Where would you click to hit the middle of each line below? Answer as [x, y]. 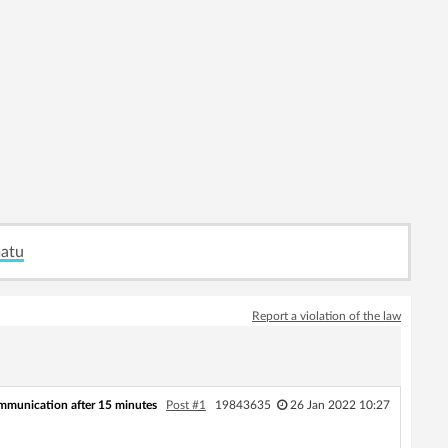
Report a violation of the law [326, 316]
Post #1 [186, 405]
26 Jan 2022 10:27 [340, 405]
